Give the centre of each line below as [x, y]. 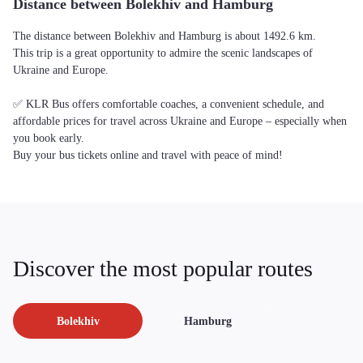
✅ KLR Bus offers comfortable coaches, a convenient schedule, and [169, 104]
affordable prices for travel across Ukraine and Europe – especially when [180, 121]
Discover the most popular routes [163, 269]
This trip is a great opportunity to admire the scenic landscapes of [163, 53]
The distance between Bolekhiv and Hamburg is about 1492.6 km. [164, 36]
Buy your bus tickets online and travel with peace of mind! [148, 155]
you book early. [49, 138]
